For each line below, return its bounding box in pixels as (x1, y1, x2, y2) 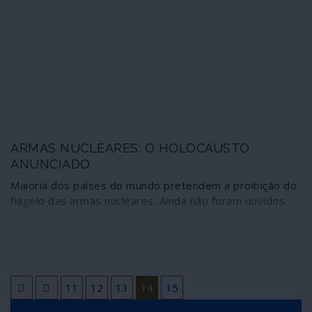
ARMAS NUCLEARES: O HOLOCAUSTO (10, 140, 250, 155)
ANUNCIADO (10, 156, 91, 171)
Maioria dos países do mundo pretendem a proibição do (10, 178, 297, 192)
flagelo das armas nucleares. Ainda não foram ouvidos (10, 193, 285, 208)
